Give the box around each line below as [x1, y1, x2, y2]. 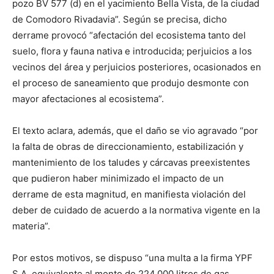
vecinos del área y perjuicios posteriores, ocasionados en [12, 61, 261, 73]
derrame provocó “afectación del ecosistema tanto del [12, 29, 246, 41]
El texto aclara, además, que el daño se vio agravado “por [12, 125, 258, 136]
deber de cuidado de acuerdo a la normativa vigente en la [12, 204, 260, 216]
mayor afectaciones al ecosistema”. [12, 93, 164, 105]
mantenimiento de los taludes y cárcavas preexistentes [12, 157, 250, 168]
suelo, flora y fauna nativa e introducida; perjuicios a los [12, 45, 252, 57]
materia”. [12, 220, 50, 232]
